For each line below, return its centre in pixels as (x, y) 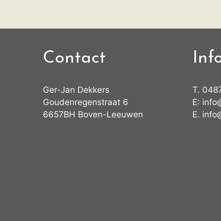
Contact (74, 58)
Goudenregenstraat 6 (86, 102)
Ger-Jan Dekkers (76, 90)
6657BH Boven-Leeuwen (93, 114)
